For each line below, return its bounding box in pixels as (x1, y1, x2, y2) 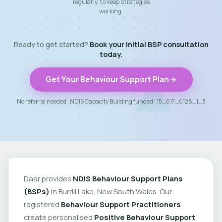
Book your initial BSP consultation (89, 40, 209, 49)
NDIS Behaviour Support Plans (72, 173, 183, 183)
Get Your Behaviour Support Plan (45, 74, 169, 85)
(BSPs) (23, 186, 50, 196)
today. (100, 50, 122, 59)
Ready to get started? (13, 40, 90, 49)
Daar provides (23, 173, 73, 183)
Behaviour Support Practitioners (60, 199, 181, 209)
